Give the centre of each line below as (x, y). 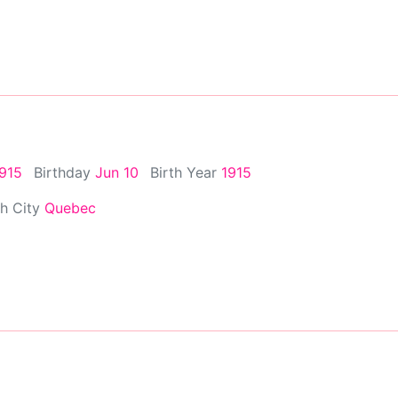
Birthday (64, 172)
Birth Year (186, 172)
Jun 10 (117, 172)
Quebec (70, 207)
